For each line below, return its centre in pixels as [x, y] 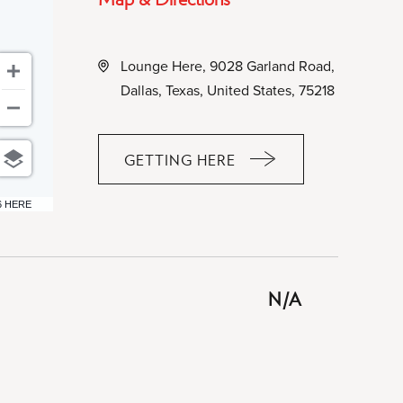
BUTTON [210, 264]
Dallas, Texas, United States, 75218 [228, 90]
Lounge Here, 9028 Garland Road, [228, 66]
